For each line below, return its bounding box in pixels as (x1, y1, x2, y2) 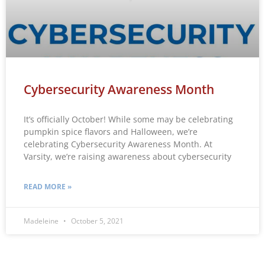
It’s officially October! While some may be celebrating (24, 113, 233, 125)
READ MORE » (24, 181, 72, 192)
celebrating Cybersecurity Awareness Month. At (24, 138, 212, 150)
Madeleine (24, 215, 60, 226)
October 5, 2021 (69, 215, 124, 226)
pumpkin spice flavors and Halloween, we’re (24, 125, 198, 137)
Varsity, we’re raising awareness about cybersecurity (24, 150, 231, 162)
